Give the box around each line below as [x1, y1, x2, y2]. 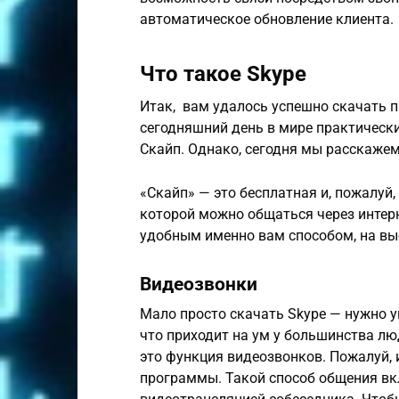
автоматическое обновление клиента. [140, 11, 394, 28]
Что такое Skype [140, 61, 306, 86]
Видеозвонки [140, 273, 257, 296]
